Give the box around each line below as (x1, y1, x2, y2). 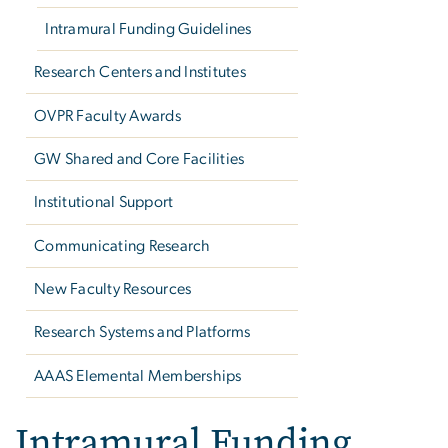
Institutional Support (34, 194, 174, 211)
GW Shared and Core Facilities (34, 150, 245, 167)
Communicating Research (34, 237, 211, 254)
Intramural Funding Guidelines (45, 20, 252, 37)
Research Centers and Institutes (34, 64, 246, 81)
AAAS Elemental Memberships (34, 367, 242, 384)
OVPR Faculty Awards (34, 107, 181, 124)
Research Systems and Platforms (34, 324, 251, 341)
